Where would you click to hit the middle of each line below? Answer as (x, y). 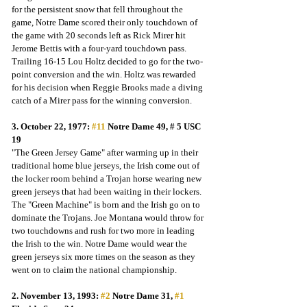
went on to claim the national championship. (94, 270)
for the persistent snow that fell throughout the (98, 9)
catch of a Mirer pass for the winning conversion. (102, 100)
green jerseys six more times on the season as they (105, 257)
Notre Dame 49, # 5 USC (154, 126)
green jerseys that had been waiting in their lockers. (108, 192)
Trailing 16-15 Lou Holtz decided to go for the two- (107, 61)
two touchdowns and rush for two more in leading (104, 231)
